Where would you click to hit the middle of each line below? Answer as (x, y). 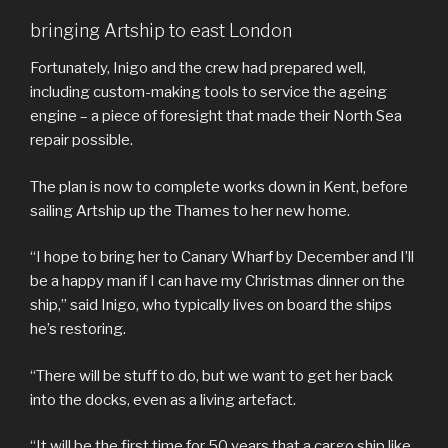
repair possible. (81, 140)
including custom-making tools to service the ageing (208, 92)
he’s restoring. (78, 329)
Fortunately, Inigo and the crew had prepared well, (198, 68)
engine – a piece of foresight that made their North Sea (216, 116)
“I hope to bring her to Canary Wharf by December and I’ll (222, 257)
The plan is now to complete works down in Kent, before (219, 186)
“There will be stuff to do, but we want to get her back (211, 375)
